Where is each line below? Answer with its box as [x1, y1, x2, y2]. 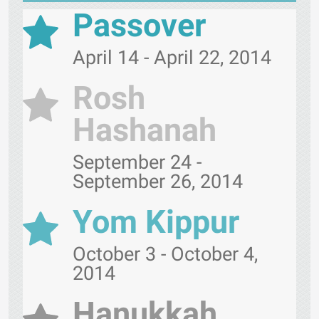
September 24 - [73, 151, 202, 174]
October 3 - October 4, [73, 243, 258, 266]
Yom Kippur [73, 203, 239, 241]
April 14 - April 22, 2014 [73, 46, 271, 70]
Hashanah [73, 111, 216, 150]
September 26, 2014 [73, 170, 243, 194]
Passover [73, 6, 206, 45]
